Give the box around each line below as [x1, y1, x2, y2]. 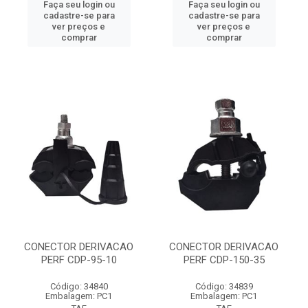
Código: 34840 [49, 281, 108, 291]
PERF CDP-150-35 [183, 254, 265, 266]
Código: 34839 [195, 281, 253, 291]
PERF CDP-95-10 [41, 254, 117, 266]
